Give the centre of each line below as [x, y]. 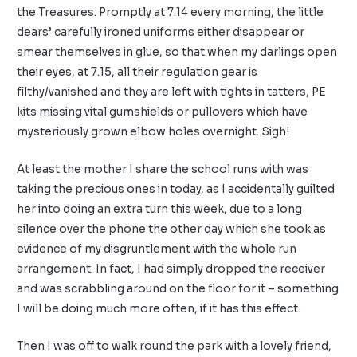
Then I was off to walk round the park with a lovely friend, [175, 347]
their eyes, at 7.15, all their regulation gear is [137, 73]
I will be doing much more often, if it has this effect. [159, 309]
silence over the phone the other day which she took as [172, 229]
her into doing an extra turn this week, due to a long [160, 210]
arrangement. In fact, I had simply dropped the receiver [171, 269]
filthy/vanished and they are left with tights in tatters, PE [172, 92]
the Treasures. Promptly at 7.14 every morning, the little [171, 13]
